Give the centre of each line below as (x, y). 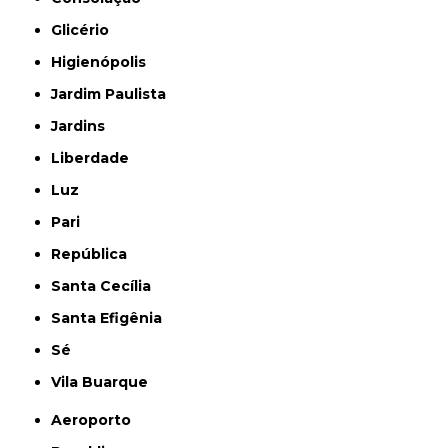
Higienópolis (104, 62)
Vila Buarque (105, 382)
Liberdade (95, 158)
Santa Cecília (106, 286)
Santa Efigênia (112, 318)
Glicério (86, 30)
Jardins (82, 126)
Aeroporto (97, 420)
